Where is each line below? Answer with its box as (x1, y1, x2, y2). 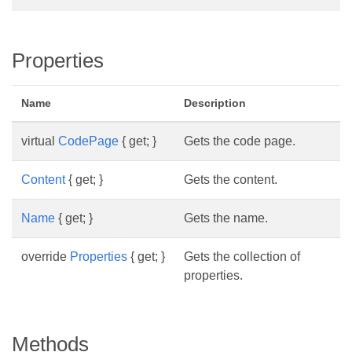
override (21, 250, 70, 263)
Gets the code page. (184, 134, 295, 148)
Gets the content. (184, 173, 277, 186)
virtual (21, 134, 58, 148)
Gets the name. (184, 211, 268, 225)
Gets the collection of (184, 250, 300, 263)
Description (184, 97, 246, 109)
